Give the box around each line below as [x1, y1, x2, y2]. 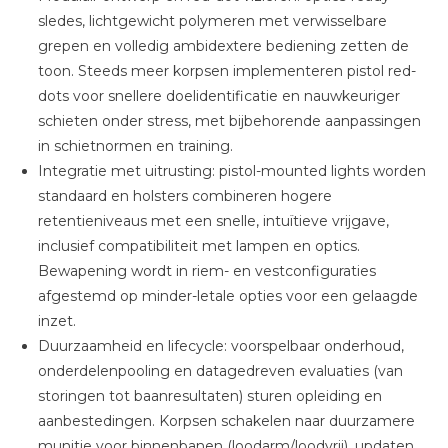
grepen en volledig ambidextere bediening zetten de [37, 36, 409, 55]
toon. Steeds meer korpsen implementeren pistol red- [37, 61, 416, 80]
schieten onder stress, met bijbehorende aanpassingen [37, 111, 421, 130]
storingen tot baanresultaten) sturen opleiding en [37, 386, 382, 405]
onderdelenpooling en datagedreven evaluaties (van [37, 361, 403, 380]
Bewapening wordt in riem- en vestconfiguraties [37, 261, 376, 280]
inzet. [37, 311, 76, 330]
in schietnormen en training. [37, 136, 233, 155]
